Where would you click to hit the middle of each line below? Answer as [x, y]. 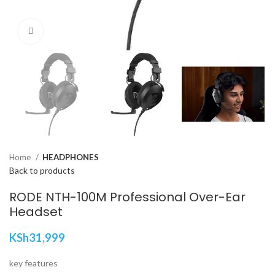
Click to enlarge [74, 31]
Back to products [42, 171]
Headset [36, 212]
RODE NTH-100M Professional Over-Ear [127, 197]
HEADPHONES [71, 157]
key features [33, 263]
